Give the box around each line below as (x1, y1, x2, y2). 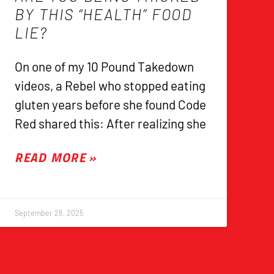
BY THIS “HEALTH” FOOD (15, 5, 193, 24)
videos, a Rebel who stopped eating (15, 78, 206, 94)
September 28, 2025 (15, 209, 84, 218)
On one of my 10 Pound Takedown (15, 59, 194, 75)
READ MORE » (15, 147, 97, 168)
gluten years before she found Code (15, 97, 207, 113)
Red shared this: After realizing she (15, 116, 207, 131)
